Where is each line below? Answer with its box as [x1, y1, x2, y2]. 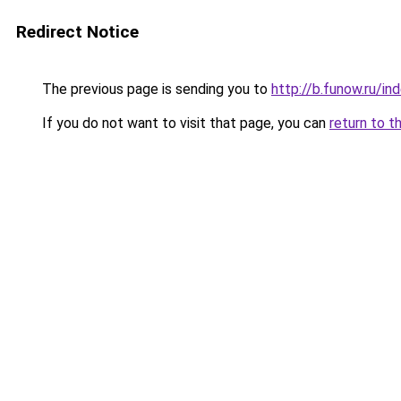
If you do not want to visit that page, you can [38, 115, 329, 132]
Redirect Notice [16, 21, 139, 42]
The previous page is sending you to [38, 81, 271, 98]
